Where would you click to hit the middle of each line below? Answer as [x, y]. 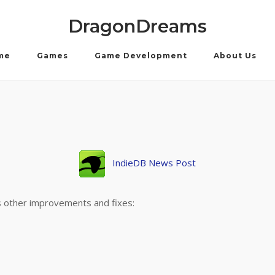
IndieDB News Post [154, 163]
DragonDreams [137, 26]
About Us [235, 56]
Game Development [141, 56]
